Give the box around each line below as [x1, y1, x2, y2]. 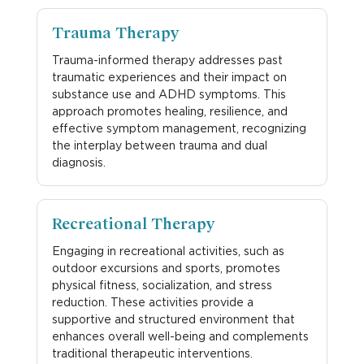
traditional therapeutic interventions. [51, 345, 253, 360]
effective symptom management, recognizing [51, 120, 306, 135]
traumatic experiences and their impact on [51, 69, 287, 84]
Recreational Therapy [51, 214, 214, 234]
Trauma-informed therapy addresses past [51, 52, 283, 67]
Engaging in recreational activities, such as [51, 243, 284, 258]
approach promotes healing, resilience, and [51, 103, 288, 118]
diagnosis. [51, 154, 106, 169]
